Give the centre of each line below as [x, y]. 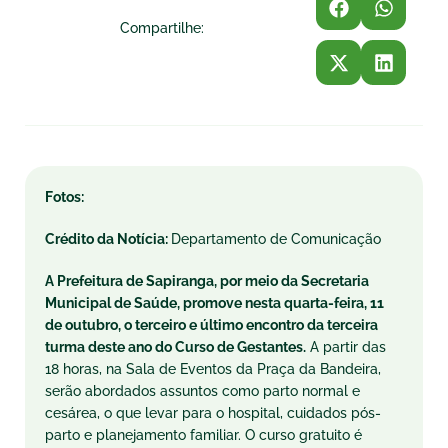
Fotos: [64, 197]
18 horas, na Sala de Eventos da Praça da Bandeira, [213, 369]
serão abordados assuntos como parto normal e [202, 391]
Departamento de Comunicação [276, 239]
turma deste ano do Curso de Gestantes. [175, 347]
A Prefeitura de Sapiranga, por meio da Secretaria [207, 281]
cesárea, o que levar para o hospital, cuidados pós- [213, 413]
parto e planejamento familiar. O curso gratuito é [203, 435]
